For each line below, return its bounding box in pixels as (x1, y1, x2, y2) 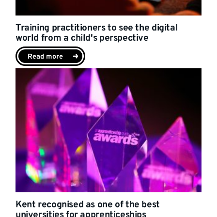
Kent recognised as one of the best (15, 199, 160, 211)
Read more (28, 52, 63, 62)
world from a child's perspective (15, 32, 149, 45)
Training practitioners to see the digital (15, 22, 178, 34)
